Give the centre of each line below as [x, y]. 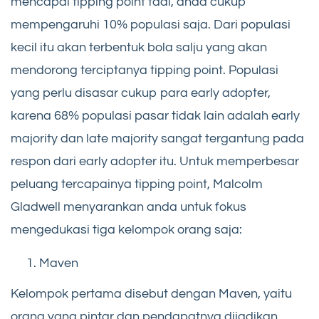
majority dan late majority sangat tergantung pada [157, 138]
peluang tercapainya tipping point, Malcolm [137, 184]
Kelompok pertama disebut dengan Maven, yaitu [151, 294]
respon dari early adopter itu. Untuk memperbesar [155, 161]
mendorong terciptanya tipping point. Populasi [145, 70]
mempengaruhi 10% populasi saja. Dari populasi [151, 24]
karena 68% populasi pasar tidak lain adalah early [155, 115]
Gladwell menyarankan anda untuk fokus [129, 206]
